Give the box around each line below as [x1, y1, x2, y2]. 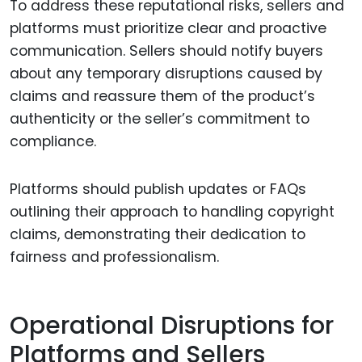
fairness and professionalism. [10, 247, 219, 267]
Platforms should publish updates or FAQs [10, 179, 306, 200]
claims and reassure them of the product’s [10, 86, 315, 107]
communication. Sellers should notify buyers [10, 41, 323, 61]
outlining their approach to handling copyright [10, 202, 335, 222]
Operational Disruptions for [10, 308, 334, 343]
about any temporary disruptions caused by [10, 64, 322, 84]
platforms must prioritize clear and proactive [10, 19, 326, 39]
